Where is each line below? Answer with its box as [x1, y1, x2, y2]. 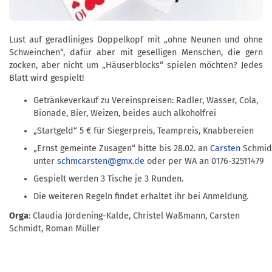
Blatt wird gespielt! [9, 73, 84, 84]
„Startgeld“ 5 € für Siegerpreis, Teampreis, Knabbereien [33, 126, 254, 137]
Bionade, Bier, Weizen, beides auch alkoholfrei [33, 108, 216, 119]
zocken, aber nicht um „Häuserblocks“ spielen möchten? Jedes [9, 60, 263, 71]
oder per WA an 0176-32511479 [144, 156, 264, 167]
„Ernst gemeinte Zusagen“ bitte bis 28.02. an [33, 143, 210, 154]
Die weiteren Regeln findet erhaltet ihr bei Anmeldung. [33, 191, 248, 202]
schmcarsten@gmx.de [57, 156, 144, 167]
